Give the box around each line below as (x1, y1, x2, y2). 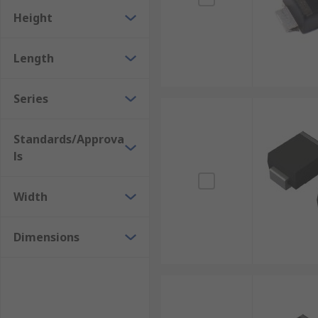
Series (13, 91, 48, 106)
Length (13, 50, 54, 66)
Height (13, 10, 53, 26)
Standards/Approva (13, 131, 124, 147)
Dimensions (13, 229, 79, 245)
